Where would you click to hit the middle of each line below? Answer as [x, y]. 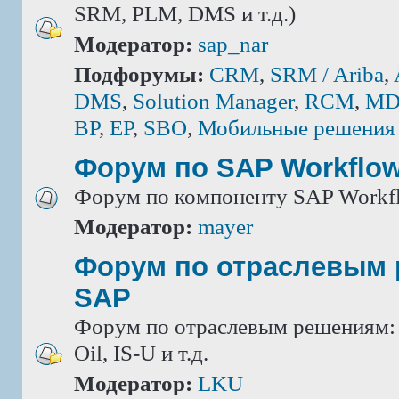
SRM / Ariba [327, 74]
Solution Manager [213, 101]
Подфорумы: [142, 74]
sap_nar [233, 44]
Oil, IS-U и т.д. [141, 353]
